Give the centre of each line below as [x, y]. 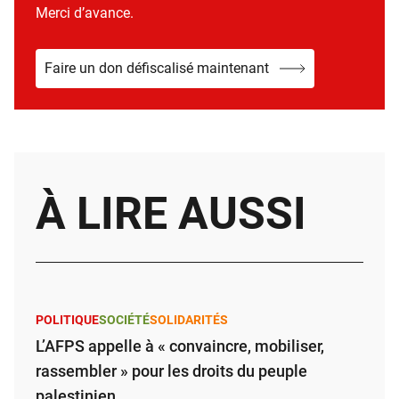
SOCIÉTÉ [124, 319]
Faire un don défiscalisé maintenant [157, 68]
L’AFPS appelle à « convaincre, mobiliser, [180, 346]
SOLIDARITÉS [189, 319]
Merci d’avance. [85, 12]
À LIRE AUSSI [171, 213]
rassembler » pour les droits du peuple [171, 370]
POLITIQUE [67, 319]
